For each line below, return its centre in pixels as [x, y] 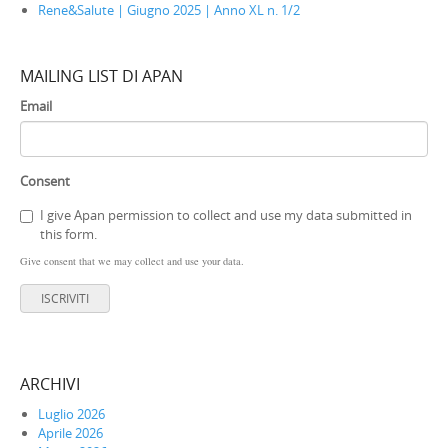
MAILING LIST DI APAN [101, 75]
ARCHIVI [50, 383]
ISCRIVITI [65, 297]
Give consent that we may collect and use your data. [132, 260]
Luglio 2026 [71, 413]
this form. [68, 233]
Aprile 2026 [70, 432]
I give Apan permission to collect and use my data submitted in [226, 214]
